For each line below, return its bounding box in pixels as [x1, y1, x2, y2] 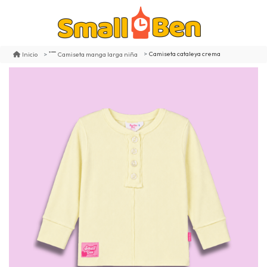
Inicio [22, 49, 38, 58]
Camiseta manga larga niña [58, 49, 138, 58]
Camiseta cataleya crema [149, 49, 221, 58]
